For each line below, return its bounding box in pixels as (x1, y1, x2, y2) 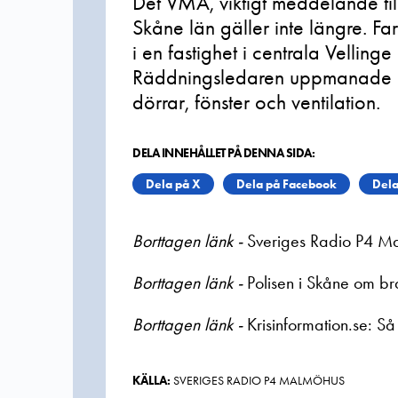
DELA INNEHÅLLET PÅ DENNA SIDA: (132, 145, 314, 161)
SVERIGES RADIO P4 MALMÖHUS (171, 372, 345, 388)
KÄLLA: (132, 372, 171, 388)
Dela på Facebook (236, 176, 337, 192)
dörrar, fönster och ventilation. (132, 88, 380, 115)
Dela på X (146, 176, 201, 192)
